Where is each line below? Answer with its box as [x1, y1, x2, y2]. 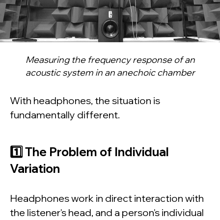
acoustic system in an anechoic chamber [25, 67, 195, 79]
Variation [10, 161, 60, 176]
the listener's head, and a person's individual [10, 206, 204, 219]
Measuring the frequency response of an [25, 54, 195, 66]
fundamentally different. [10, 109, 120, 121]
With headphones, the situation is [10, 94, 160, 107]
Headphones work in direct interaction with [10, 192, 204, 205]
